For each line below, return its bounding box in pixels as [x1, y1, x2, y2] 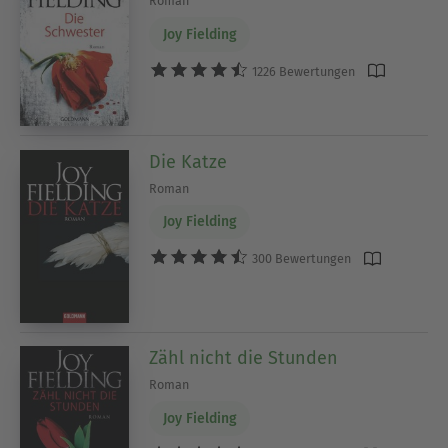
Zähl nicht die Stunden [149, 347, 339, 370]
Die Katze [149, 150, 228, 173]
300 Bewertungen [249, 251, 352, 267]
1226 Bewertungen [249, 63, 356, 79]
